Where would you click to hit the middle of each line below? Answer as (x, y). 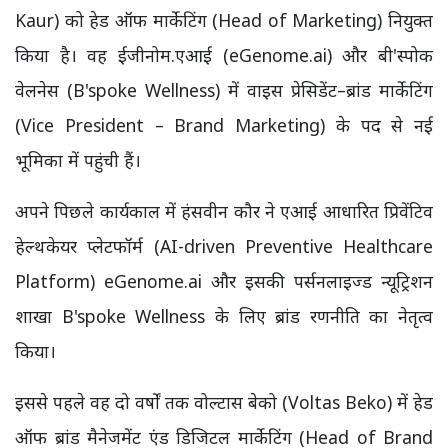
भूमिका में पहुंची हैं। (78, 159)
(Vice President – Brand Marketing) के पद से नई (224, 124)
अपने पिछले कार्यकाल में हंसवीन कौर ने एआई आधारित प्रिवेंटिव (224, 210)
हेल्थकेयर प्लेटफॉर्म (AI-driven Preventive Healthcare (224, 245)
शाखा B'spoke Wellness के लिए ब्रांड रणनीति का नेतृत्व (224, 315)
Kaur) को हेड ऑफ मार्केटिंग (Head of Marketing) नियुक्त (224, 19)
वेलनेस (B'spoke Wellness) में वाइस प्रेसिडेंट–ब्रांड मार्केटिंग (224, 89)
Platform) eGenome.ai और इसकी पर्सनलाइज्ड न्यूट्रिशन (224, 280)
